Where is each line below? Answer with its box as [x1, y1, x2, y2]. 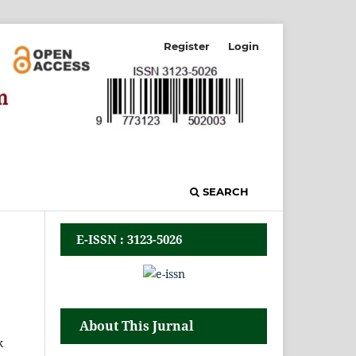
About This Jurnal [79, 317, 195, 335]
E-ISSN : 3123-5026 [76, 231, 183, 248]
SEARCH [199, 185, 249, 199]
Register [164, 39, 211, 52]
